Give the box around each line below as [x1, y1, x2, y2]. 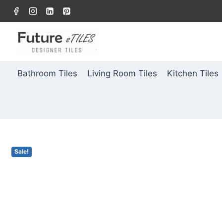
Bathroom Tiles [17, 68, 77, 79]
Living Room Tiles [87, 68, 157, 79]
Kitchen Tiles [167, 68, 219, 79]
